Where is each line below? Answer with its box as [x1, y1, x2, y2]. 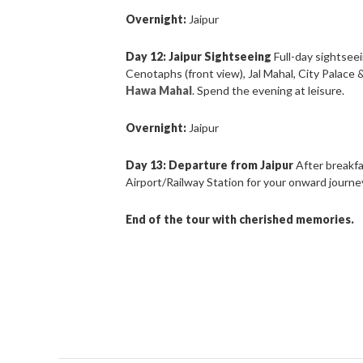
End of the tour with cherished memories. [126, 212, 355, 227]
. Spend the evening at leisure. [192, 83, 345, 98]
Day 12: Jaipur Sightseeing [126, 49, 272, 64]
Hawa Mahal [126, 83, 193, 98]
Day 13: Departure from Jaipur [126, 158, 294, 173]
